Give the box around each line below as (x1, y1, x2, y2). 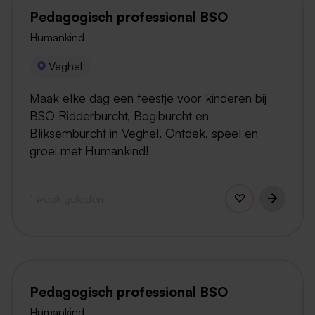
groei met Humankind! (30, 142, 148, 158)
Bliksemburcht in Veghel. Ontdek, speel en (30, 124, 258, 141)
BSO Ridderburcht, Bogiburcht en (30, 107, 209, 123)
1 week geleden (30, 191, 103, 205)
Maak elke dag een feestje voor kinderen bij (30, 89, 266, 105)
